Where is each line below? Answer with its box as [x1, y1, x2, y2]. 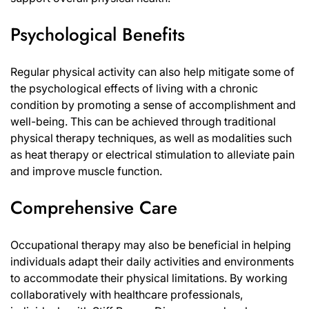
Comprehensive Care [10, 195, 177, 221]
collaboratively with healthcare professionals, [10, 288, 243, 302]
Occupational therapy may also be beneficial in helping [10, 238, 291, 252]
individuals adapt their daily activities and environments [10, 255, 294, 269]
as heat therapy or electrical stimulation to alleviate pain [10, 148, 295, 162]
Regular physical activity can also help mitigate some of [10, 65, 295, 79]
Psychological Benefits [10, 21, 185, 48]
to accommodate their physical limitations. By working [10, 271, 288, 286]
